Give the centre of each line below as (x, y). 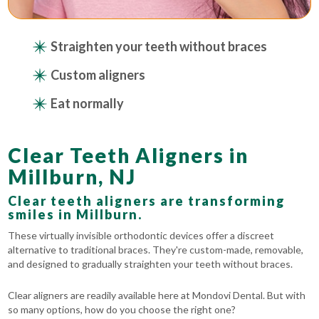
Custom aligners (98, 75)
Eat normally (88, 104)
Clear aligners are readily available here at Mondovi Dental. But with (157, 296)
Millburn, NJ (72, 177)
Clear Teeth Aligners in (129, 156)
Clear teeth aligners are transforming (147, 201)
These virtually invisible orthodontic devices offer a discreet (141, 236)
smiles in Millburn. (75, 215)
